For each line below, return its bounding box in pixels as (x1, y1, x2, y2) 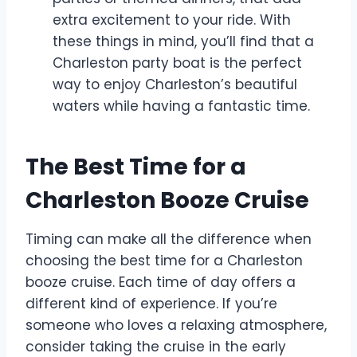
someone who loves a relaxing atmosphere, (25, 315, 327, 335)
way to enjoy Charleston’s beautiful (53, 74, 297, 94)
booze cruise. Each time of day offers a (25, 272, 296, 292)
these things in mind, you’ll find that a (53, 31, 314, 51)
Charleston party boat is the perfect (53, 53, 302, 73)
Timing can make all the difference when (25, 229, 312, 249)
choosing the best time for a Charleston (25, 250, 303, 270)
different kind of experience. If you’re (25, 293, 277, 313)
